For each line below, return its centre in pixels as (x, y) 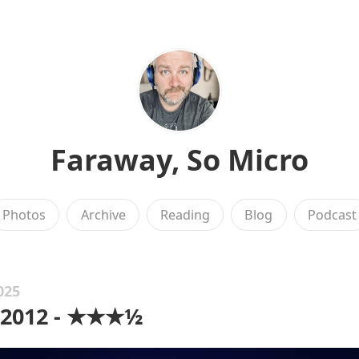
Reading (185, 215)
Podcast (332, 215)
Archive (103, 215)
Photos (24, 215)
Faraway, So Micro (179, 160)
